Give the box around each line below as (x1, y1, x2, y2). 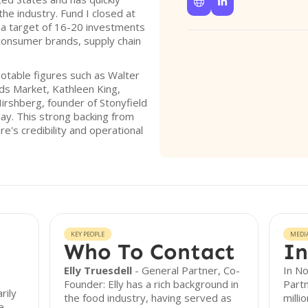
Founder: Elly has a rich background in (64, 277, 239, 291)
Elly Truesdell (64, 263, 133, 277)
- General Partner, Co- (132, 263, 241, 277)
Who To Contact (64, 239, 236, 265)
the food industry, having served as (64, 291, 232, 305)
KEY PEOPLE (71, 230, 105, 239)
